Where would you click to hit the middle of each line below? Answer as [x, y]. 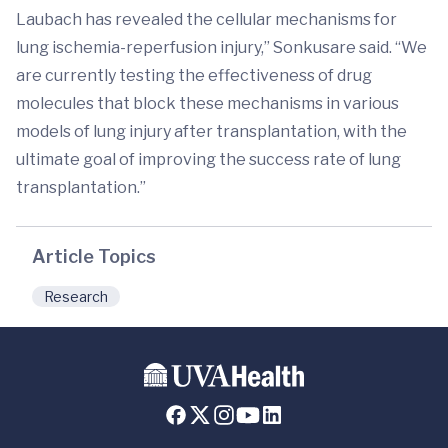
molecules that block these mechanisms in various [207, 103]
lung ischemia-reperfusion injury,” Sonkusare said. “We [221, 47]
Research [76, 296]
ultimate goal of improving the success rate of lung [208, 159]
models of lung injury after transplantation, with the [211, 131]
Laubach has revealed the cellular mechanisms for [206, 19]
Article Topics [94, 256]
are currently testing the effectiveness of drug [194, 75]
